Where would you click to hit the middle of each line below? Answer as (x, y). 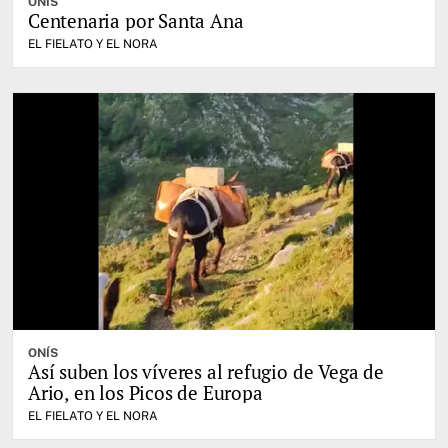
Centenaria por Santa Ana (136, 20)
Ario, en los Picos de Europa (145, 393)
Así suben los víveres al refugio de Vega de (206, 372)
